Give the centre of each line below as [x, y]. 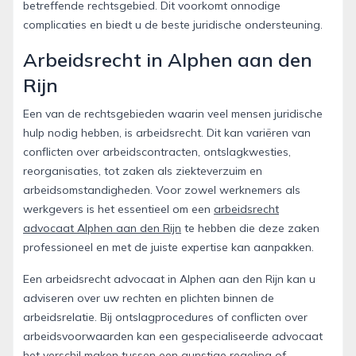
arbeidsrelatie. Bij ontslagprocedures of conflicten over [165, 317]
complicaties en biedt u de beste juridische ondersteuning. [173, 24]
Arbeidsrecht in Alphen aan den [168, 59]
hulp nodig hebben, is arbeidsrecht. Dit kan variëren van [167, 132]
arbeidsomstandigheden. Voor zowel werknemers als [162, 190]
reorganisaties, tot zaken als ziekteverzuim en [143, 170]
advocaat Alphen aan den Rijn [102, 228]
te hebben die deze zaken [250, 228]
